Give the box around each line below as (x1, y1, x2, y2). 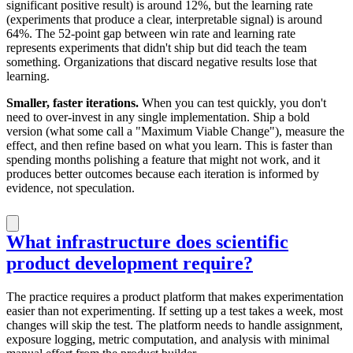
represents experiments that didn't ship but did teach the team (6, 40, 307, 54)
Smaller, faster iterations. (6, 95, 139, 110)
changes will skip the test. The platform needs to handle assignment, (6, 318, 343, 333)
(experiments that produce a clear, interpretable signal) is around (6, 12, 322, 26)
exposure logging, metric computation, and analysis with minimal (6, 333, 329, 347)
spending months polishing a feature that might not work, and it (6, 152, 320, 166)
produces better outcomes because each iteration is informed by (6, 166, 319, 180)
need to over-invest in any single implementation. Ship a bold (6, 110, 310, 124)
